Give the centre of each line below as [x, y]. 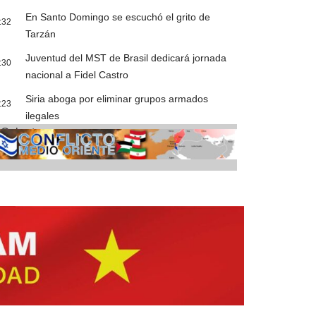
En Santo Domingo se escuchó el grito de [118, 17]
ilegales [43, 116]
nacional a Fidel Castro [77, 75]
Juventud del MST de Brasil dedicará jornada [126, 58]
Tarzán [41, 34]
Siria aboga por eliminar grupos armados [117, 99]
